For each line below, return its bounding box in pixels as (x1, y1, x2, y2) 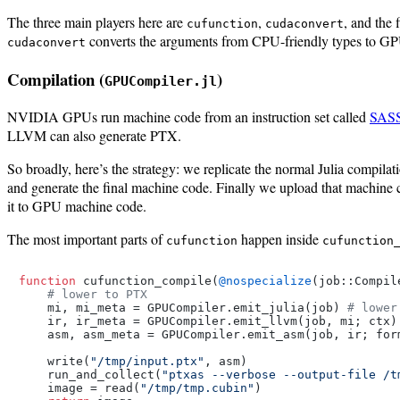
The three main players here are (7, 12, 187, 31)
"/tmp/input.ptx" (90, 354, 204, 369)
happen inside (237, 229, 322, 249)
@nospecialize (219, 274, 312, 288)
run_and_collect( (19, 368, 162, 382)
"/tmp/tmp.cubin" (140, 381, 254, 396)
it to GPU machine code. (7, 196, 146, 216)
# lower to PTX (47, 287, 147, 302)
